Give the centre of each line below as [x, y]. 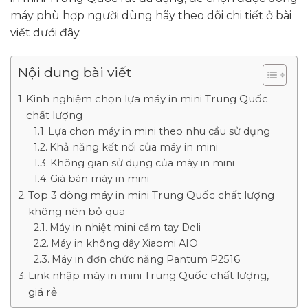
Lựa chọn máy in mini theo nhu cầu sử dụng [159, 131]
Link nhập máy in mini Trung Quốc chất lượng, [149, 275]
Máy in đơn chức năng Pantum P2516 [145, 259]
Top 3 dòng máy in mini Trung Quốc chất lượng [152, 195]
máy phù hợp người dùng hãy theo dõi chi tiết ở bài [151, 15]
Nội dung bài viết [75, 72]
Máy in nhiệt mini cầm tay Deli [125, 227]
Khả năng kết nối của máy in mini [133, 147]
